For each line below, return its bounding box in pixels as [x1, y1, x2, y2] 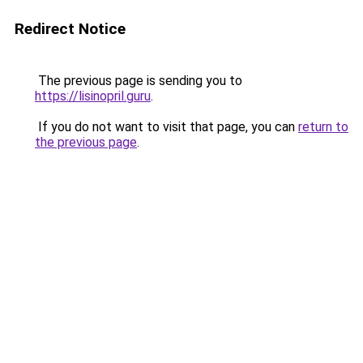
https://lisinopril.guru [35, 88, 151, 104]
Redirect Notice [15, 19, 126, 38]
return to [298, 119, 348, 135]
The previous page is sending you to [35, 73, 242, 88]
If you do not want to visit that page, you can [35, 119, 298, 135]
